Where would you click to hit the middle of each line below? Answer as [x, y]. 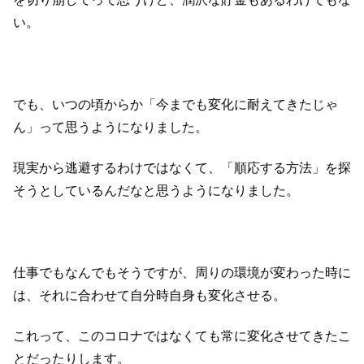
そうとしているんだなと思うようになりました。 [156, 191]
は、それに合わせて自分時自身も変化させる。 [149, 296]
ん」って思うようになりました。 [110, 127]
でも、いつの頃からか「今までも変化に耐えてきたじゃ [175, 104]
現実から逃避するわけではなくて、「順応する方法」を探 [182, 168]
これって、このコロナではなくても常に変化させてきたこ [182, 336]
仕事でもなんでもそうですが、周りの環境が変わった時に [182, 273]
